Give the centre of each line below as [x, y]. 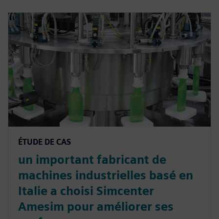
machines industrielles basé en [106, 175]
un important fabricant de [92, 160]
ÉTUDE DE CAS [44, 142]
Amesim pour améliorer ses [96, 207]
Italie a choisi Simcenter [86, 191]
